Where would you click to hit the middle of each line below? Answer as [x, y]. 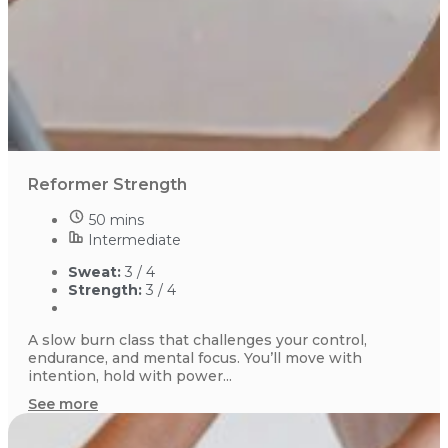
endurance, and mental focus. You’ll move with [195, 357]
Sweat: [96, 271]
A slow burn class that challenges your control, [197, 339]
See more [63, 403]
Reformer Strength [107, 184]
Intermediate [134, 239]
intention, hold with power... [130, 375]
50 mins [116, 219]
